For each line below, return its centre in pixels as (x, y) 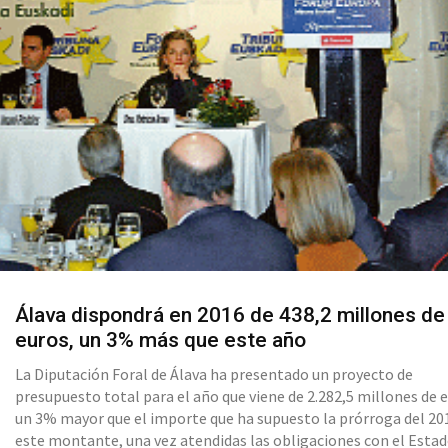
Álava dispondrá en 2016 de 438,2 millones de (230, 315)
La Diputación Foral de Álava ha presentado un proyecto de (214, 374)
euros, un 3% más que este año (161, 340)
